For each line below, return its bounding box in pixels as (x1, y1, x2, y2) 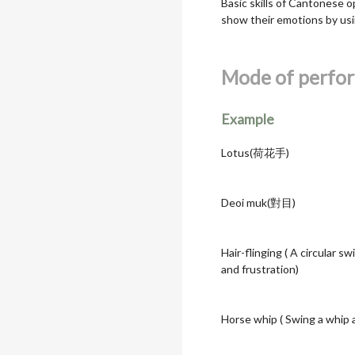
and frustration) (221, 261, 299, 276)
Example (221, 110, 274, 128)
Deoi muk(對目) (221, 195, 296, 209)
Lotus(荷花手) (221, 145, 289, 159)
